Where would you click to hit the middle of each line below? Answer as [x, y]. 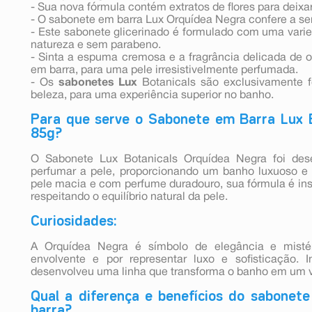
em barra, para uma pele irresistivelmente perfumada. [164, 70]
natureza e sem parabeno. [96, 45]
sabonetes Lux [98, 83]
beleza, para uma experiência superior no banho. [152, 95]
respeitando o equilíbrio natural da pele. [129, 197]
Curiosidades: [73, 221]
